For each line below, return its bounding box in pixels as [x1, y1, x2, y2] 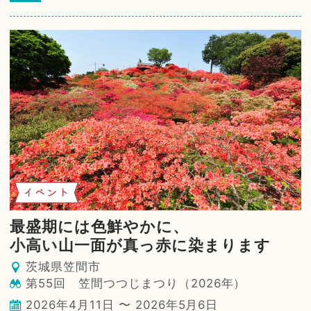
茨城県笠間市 [26, 259, 101, 274]
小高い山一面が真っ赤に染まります [10, 235, 271, 254]
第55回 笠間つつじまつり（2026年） [26, 276, 246, 290]
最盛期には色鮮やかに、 [10, 217, 189, 235]
